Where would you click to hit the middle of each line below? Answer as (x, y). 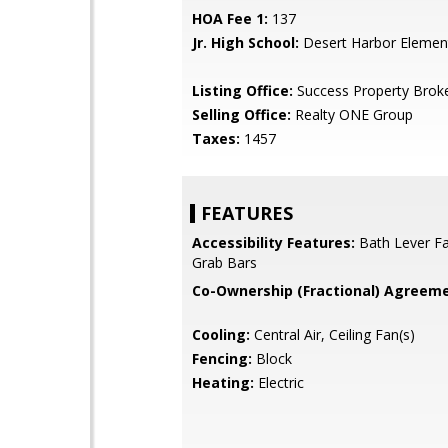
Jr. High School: (245, 42)
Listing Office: (242, 90)
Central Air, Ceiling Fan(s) (332, 334)
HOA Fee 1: (230, 18)
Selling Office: (241, 114)
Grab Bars (224, 262)
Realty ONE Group (352, 114)
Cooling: (221, 334)
